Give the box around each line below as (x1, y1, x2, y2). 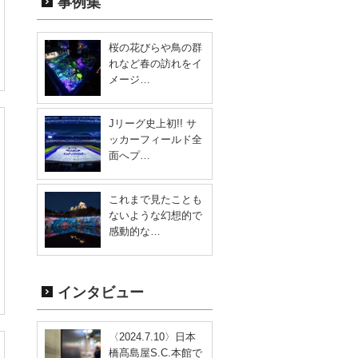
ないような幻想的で (109, 209, 202, 221)
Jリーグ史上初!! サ (109, 117, 197, 129)
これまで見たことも (109, 193, 202, 205)
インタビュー (58, 284, 144, 300)
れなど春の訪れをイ (109, 57, 202, 70)
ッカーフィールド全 (109, 133, 202, 145)
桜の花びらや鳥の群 (109, 41, 202, 54)
